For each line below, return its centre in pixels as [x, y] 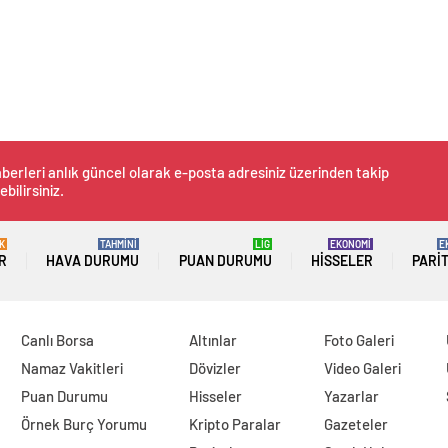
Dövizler [215, 368]
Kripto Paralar [235, 424]
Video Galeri [363, 368]
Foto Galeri [359, 340]
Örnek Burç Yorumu [83, 424]
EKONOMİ [350, 244]
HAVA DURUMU [93, 261]
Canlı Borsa [57, 340]
